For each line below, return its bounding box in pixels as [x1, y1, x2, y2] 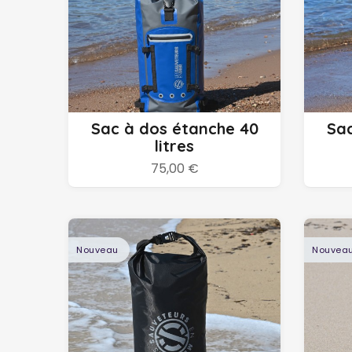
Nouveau [76, 243, 119, 256]
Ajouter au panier [133, 84, 216, 97]
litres [155, 135, 194, 156]
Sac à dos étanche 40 [90, 118, 258, 138]
